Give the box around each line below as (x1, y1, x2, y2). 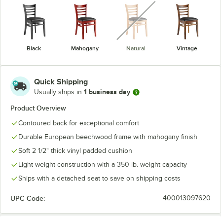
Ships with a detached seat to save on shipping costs (18, 174, 181, 182)
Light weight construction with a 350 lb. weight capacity (18, 160, 187, 168)
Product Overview (10, 104, 66, 112)
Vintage (177, 44, 198, 52)
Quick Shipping (34, 77, 88, 86)
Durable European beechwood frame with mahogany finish (18, 133, 197, 141)
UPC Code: (10, 194, 45, 202)
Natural (126, 44, 146, 52)
